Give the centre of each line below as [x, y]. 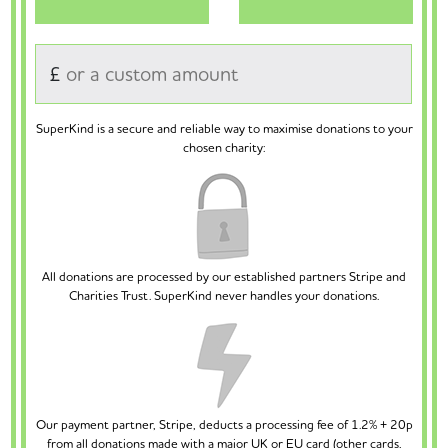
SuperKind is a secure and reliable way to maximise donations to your [224, 128]
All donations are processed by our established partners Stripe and [224, 276]
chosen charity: [224, 147]
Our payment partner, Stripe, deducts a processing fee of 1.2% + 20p [224, 424]
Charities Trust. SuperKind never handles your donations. [224, 295]
